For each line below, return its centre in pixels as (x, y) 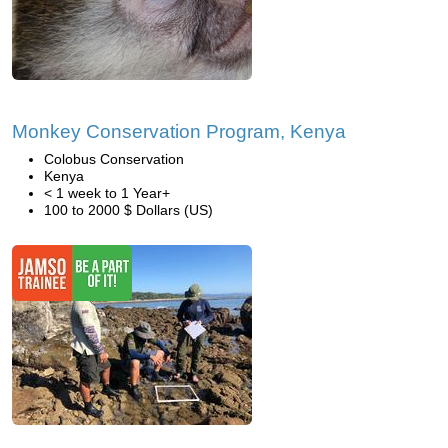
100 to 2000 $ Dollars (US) (128, 210)
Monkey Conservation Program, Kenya (179, 131)
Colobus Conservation (114, 159)
